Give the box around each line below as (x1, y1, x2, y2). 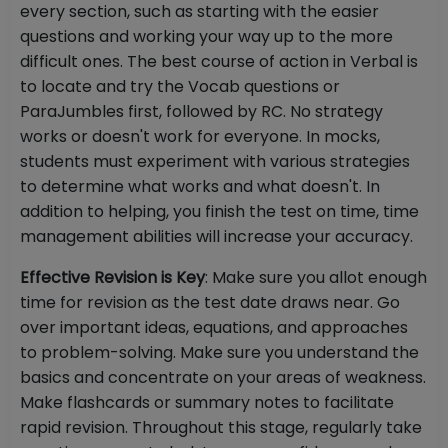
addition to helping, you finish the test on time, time (20, 200, 419, 224)
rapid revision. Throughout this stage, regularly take (20, 416, 422, 440)
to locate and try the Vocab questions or (20, 75, 340, 99)
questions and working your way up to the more (20, 25, 393, 49)
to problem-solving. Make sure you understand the (20, 341, 419, 365)
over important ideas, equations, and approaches (20, 316, 408, 340)
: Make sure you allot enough (205, 266, 427, 290)
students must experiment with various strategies (20, 150, 410, 174)
